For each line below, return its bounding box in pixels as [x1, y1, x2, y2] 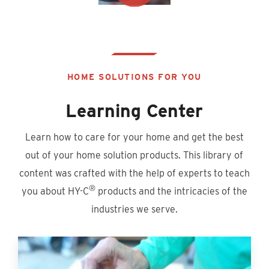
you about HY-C [21, 185, 89, 197]
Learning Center [65, 99, 204, 121]
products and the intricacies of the [95, 185, 247, 197]
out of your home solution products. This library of [25, 149, 244, 161]
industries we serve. [91, 203, 178, 215]
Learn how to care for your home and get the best [25, 131, 244, 143]
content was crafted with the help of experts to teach [19, 167, 250, 179]
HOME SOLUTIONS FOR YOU [67, 71, 202, 82]
